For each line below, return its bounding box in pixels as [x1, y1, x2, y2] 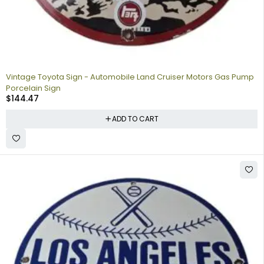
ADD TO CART [111, 113, 159, 124]
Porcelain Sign [6, 82, 61, 94]
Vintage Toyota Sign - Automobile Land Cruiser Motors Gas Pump [6, 71, 254, 82]
